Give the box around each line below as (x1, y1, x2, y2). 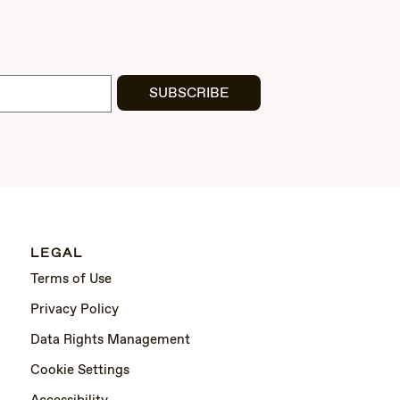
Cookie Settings (30, 362, 129, 380)
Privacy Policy (30, 301, 119, 320)
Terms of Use (30, 271, 112, 289)
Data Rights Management (30, 331, 190, 350)
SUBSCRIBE (148, 83, 229, 103)
